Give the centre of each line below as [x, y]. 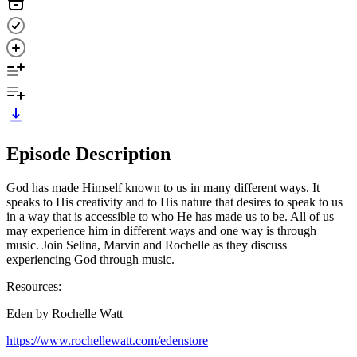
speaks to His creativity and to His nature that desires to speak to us [175, 202]
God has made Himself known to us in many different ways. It [163, 187]
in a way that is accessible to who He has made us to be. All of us [170, 216]
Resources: [35, 286]
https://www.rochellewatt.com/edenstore [107, 340]
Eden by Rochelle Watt [65, 313]
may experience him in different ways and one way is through [161, 230]
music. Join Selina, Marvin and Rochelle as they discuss [147, 245]
